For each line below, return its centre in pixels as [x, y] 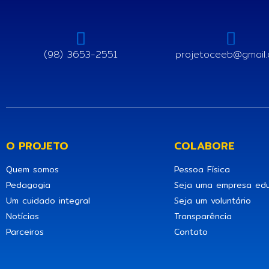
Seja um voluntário [213, 200]
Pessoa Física [202, 169]
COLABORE [204, 145]
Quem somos [32, 169]
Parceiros [25, 231]
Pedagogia [28, 185]
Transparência [203, 216]
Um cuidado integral [48, 200]
